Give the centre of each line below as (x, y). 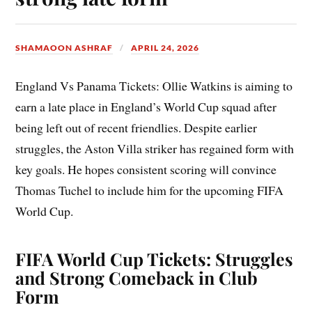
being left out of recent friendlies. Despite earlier (136, 128)
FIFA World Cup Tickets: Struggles (155, 259)
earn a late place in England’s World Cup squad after (146, 107)
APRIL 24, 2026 (165, 48)
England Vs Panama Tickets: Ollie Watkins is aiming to (154, 86)
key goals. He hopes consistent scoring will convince (146, 170)
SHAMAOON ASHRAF (64, 48)
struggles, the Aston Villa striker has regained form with (155, 149)
